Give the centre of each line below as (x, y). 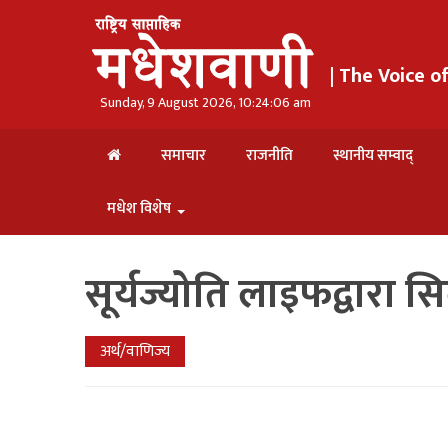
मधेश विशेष (139, 208)
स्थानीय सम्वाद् (373, 155)
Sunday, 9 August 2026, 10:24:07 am (205, 102)
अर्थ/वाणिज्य (135, 351)
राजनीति (269, 155)
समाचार (183, 155)
